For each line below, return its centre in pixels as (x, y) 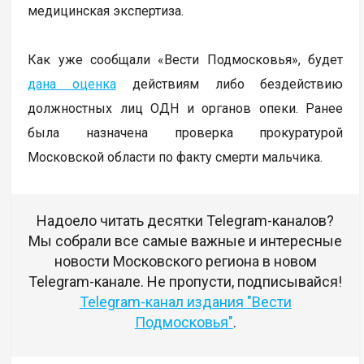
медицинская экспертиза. (108, 11)
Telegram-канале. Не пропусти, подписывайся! (186, 281)
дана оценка (72, 84)
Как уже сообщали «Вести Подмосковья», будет (186, 59)
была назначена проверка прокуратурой (186, 132)
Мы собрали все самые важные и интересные (186, 240)
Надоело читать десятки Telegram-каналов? (186, 220)
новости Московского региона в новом (185, 261)
